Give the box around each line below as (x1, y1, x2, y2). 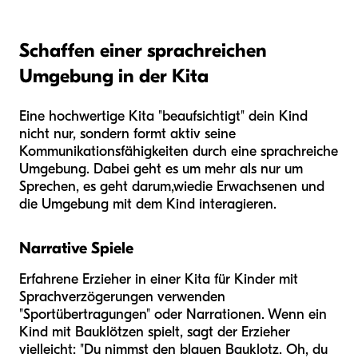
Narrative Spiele (19, 238, 133, 257)
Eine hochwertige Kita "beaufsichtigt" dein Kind (19, 107, 308, 125)
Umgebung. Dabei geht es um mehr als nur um (19, 160, 303, 177)
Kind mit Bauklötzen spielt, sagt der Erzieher (19, 323, 290, 340)
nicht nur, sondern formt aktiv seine (19, 125, 236, 142)
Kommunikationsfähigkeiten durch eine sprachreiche (19, 142, 338, 160)
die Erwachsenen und (194, 177, 324, 195)
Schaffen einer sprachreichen (19, 38, 267, 62)
